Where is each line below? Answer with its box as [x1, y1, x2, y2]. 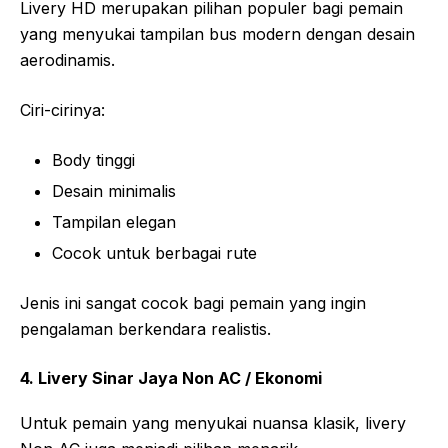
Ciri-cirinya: [20, 100, 105, 121]
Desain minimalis [52, 181, 176, 202]
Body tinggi [52, 150, 135, 171]
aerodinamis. [20, 50, 115, 71]
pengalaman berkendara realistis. [20, 319, 271, 340]
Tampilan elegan [52, 212, 176, 233]
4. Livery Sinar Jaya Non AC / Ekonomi [20, 368, 322, 389]
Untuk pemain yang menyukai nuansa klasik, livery [20, 413, 406, 434]
